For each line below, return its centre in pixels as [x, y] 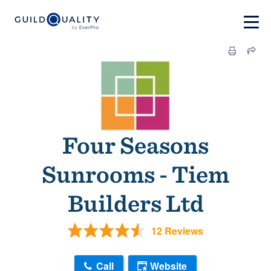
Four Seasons [135, 145]
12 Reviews [177, 230]
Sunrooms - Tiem [135, 174]
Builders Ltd [135, 203]
